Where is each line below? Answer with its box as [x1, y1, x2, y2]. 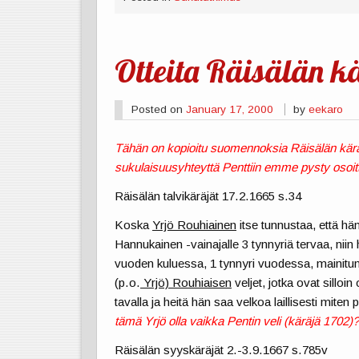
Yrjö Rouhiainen [152, 218, 237, 232]
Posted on [131, 103, 186, 116]
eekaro [309, 103, 344, 116]
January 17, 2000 [185, 103, 273, 116]
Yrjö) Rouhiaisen [140, 276, 232, 290]
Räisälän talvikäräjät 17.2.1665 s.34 [115, 188, 302, 203]
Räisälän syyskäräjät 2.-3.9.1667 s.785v [115, 343, 329, 357]
